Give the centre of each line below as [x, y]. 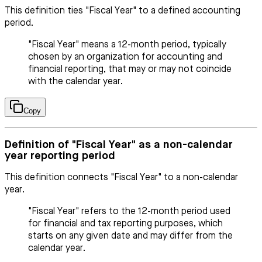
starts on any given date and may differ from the [130, 237]
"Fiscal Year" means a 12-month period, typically [127, 45]
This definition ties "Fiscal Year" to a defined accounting [123, 11]
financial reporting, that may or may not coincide [130, 69]
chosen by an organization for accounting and [125, 57]
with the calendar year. [75, 82]
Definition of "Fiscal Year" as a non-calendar [119, 144]
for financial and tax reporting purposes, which [125, 224]
